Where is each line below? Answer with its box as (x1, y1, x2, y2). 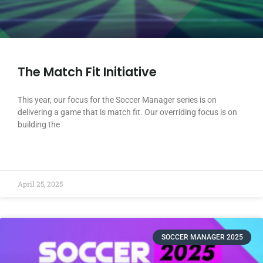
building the (18, 119, 60, 129)
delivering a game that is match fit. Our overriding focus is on (18, 107, 237, 117)
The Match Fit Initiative (18, 63, 157, 80)
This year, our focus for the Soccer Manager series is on (18, 95, 217, 104)
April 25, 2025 (18, 178, 63, 188)
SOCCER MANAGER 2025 (161, 232, 243, 241)
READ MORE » (18, 147, 63, 156)
